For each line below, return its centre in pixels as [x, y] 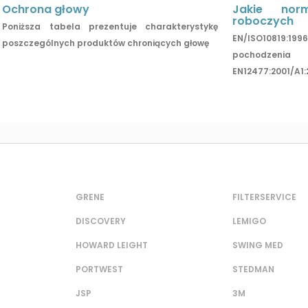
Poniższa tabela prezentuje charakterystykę [110, 27]
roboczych [263, 21]
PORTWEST [99, 269]
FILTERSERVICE [264, 197]
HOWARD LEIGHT [112, 245]
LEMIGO [249, 221]
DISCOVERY [101, 221]
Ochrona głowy [46, 10]
